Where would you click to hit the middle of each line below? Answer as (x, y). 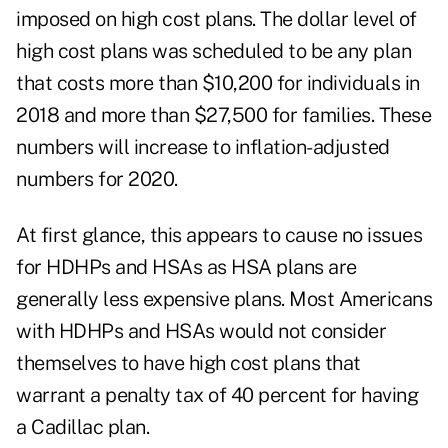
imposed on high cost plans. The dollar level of (216, 19)
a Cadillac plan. (82, 427)
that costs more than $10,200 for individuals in (218, 83)
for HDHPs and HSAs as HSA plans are (186, 267)
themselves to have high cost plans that (188, 363)
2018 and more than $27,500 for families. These (223, 115)
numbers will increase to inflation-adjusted (203, 147)
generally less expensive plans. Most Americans (224, 299)
